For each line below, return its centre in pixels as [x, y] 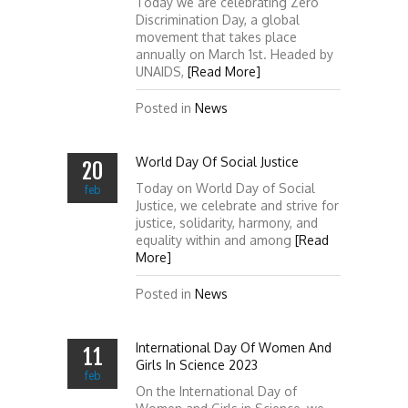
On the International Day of [216, 391]
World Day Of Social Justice [217, 162]
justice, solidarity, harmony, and [227, 223]
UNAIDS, [162, 71]
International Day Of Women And [234, 347]
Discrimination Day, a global [218, 20]
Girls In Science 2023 [197, 365]
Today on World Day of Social [225, 188]
